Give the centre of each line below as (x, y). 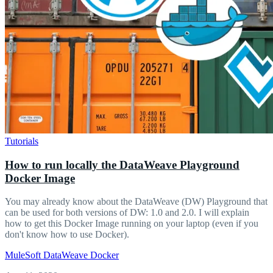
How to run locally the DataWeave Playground (122, 165)
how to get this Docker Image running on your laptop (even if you (132, 224)
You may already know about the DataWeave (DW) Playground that (136, 202)
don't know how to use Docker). (67, 235)
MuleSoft (24, 255)
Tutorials (22, 141)
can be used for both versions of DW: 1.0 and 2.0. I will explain (127, 213)
